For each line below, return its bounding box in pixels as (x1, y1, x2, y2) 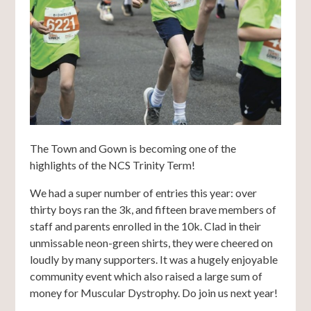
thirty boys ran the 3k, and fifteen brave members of (29, 203, 276, 217)
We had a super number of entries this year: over (29, 186, 257, 200)
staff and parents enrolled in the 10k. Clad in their (29, 219, 261, 233)
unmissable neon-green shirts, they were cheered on (29, 236, 273, 250)
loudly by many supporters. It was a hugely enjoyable (29, 253, 278, 267)
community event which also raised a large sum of (29, 269, 262, 283)
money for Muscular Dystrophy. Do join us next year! (29, 286, 278, 300)
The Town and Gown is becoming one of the (29, 142, 236, 155)
